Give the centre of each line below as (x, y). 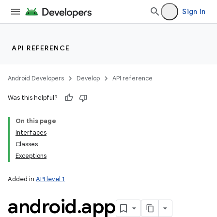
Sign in (194, 12)
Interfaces (31, 132)
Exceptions (31, 156)
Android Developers (36, 78)
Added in (22, 179)
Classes (27, 144)
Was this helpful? (33, 98)
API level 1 (50, 179)
